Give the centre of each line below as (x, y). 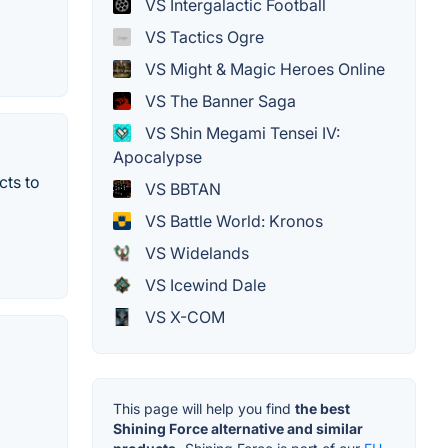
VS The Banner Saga (218, 100)
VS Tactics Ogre (202, 36)
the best (322, 408)
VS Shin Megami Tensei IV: (240, 132)
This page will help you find (204, 408)
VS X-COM (183, 316)
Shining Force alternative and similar (238, 428)
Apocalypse (157, 156)
